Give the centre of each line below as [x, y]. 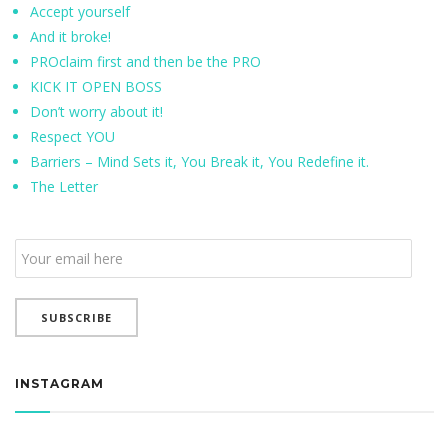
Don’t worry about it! [96, 111]
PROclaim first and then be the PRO [145, 61]
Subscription [58, 274]
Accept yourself [80, 11]
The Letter [64, 186]
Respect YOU [72, 136]
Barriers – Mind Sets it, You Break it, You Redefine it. [199, 161]
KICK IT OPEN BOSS [96, 86]
